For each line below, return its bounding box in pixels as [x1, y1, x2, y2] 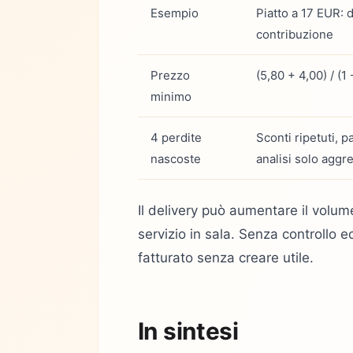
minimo [150, 88, 191, 104]
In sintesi [138, 317, 239, 345]
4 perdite [150, 129, 202, 145]
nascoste [150, 150, 201, 166]
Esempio [150, 5, 199, 20]
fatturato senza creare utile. [138, 249, 314, 266]
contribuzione [256, 26, 333, 42]
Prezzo [150, 67, 190, 83]
